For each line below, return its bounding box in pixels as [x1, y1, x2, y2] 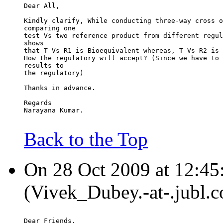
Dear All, [24, 2, 60, 10]
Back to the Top [24, 128, 148, 150]
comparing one [24, 24, 76, 32]
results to [24, 62, 64, 70]
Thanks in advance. [24, 84, 96, 92]
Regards [24, 99, 52, 107]
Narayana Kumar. [24, 107, 84, 114]
